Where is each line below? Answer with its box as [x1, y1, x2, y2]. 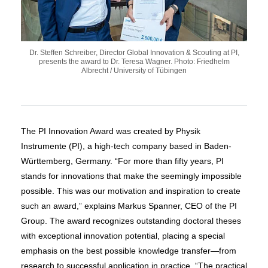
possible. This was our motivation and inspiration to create [21, 185, 240, 196]
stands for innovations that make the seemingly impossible [21, 170, 242, 181]
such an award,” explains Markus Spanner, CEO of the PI [21, 200, 237, 211]
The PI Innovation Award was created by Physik [21, 126, 200, 136]
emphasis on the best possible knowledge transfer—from [21, 245, 236, 255]
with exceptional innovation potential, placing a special [21, 230, 225, 240]
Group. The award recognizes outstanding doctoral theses [21, 215, 241, 226]
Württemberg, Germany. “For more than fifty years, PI [21, 156, 224, 166]
